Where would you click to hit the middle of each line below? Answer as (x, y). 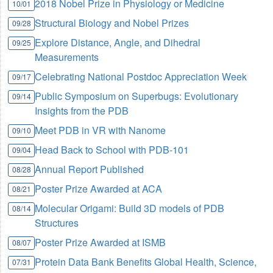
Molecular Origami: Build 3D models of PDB (130, 208)
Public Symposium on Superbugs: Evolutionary (137, 96)
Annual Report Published (90, 169)
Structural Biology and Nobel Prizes (112, 23)
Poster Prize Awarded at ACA (99, 189)
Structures (57, 223)
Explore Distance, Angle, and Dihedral (118, 43)
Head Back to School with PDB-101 (112, 150)
